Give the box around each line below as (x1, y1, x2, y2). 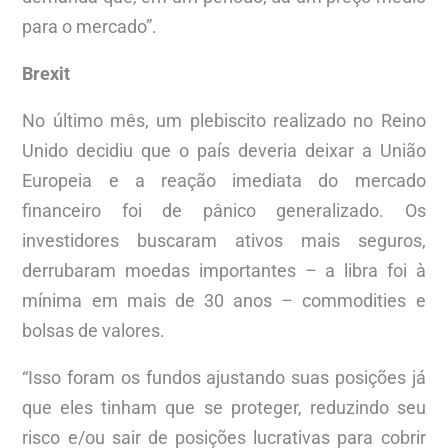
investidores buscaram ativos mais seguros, (22, 229, 426, 251)
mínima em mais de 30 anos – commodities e (22, 289, 426, 311)
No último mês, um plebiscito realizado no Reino (22, 109, 426, 131)
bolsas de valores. (22, 319, 166, 341)
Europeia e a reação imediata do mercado (22, 169, 426, 191)
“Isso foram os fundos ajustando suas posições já (22, 366, 426, 388)
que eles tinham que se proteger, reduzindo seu (22, 396, 426, 418)
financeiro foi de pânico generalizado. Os (22, 199, 426, 221)
